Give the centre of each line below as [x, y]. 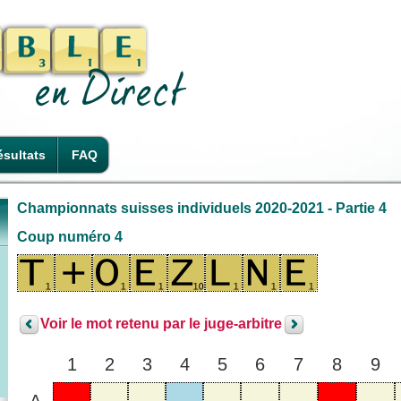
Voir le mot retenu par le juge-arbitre [161, 324]
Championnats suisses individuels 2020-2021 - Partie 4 [202, 208]
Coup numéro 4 [70, 236]
